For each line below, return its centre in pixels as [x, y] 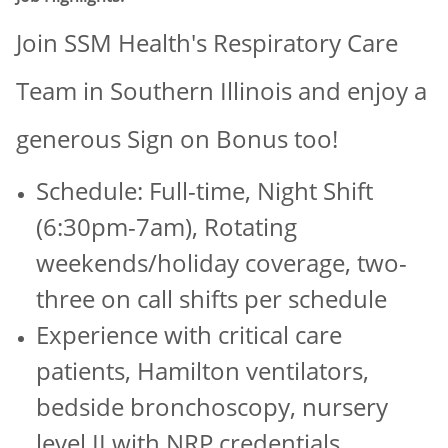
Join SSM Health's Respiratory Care [207, 42]
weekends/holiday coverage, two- [221, 262]
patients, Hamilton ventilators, [202, 370]
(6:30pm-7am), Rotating [166, 226]
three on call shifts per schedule [211, 298]
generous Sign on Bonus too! [177, 138]
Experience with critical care [189, 334]
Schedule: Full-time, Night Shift [204, 190]
